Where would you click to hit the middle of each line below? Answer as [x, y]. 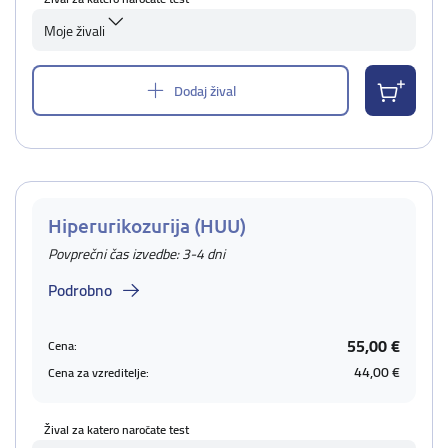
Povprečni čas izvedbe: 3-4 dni [136, 254]
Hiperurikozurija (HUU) [147, 225]
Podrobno [80, 290]
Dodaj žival [205, 90]
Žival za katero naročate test [116, 429]
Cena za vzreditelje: [98, 372]
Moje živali [74, 31]
